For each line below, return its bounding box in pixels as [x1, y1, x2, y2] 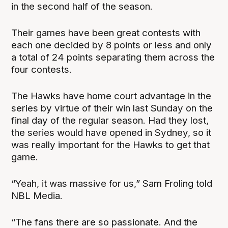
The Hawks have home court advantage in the [11, 90, 212, 102]
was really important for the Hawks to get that [11, 139, 210, 151]
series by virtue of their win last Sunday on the [11, 102, 213, 115]
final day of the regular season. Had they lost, [11, 115, 209, 127]
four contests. [11, 64, 72, 76]
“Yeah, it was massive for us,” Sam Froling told [11, 178, 213, 190]
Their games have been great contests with [11, 27, 201, 39]
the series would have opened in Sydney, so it [11, 127, 212, 139]
